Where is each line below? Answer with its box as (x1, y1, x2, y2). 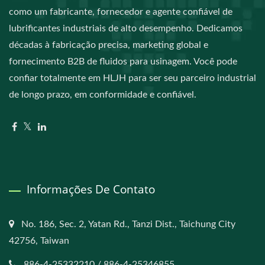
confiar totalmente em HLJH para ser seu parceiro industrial (9, 73, 256, 83)
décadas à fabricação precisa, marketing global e (9, 40, 208, 50)
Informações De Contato (27, 182, 155, 198)
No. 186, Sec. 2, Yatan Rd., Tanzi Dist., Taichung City (21, 219, 235, 230)
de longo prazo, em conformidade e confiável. (9, 90, 196, 100)
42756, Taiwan (9, 236, 69, 246)
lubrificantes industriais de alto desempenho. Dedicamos (9, 24, 243, 34)
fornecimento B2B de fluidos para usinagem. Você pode (9, 57, 237, 67)
